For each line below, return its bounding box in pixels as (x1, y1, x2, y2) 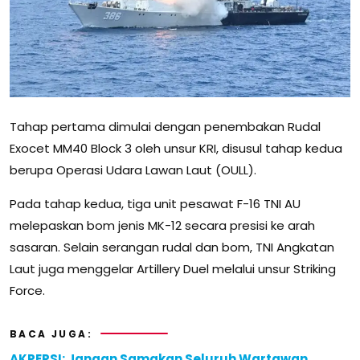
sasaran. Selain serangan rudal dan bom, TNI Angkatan (10, 238, 334, 256)
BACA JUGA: (10, 326, 92, 341)
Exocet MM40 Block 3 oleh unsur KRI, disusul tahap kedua (10, 139, 342, 157)
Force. (10, 281, 45, 299)
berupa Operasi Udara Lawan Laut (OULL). (10, 161, 256, 178)
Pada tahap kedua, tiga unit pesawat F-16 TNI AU (10, 194, 301, 212)
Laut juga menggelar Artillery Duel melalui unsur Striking (10, 260, 336, 277)
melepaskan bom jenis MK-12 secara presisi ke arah (10, 216, 315, 234)
